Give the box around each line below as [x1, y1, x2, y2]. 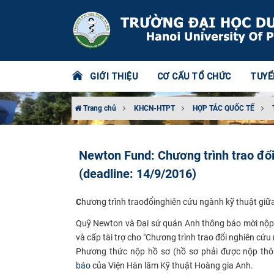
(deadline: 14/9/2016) [79, 166, 196, 181]
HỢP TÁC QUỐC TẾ [193, 104, 254, 113]
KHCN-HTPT [134, 104, 175, 113]
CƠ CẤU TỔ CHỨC [157, 71, 231, 82]
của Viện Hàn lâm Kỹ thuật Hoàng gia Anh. [91, 260, 253, 270]
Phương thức [76, 246, 130, 256]
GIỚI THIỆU [90, 71, 138, 82]
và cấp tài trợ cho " [76, 232, 146, 242]
